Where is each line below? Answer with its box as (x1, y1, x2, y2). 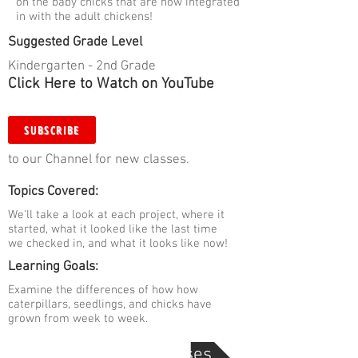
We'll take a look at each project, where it (8, 208, 225, 222)
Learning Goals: (8, 259, 98, 275)
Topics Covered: (8, 184, 98, 200)
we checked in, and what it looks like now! (8, 237, 228, 251)
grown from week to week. (8, 312, 148, 326)
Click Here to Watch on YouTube (8, 75, 214, 93)
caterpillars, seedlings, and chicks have (8, 297, 212, 312)
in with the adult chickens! (16, 10, 153, 24)
